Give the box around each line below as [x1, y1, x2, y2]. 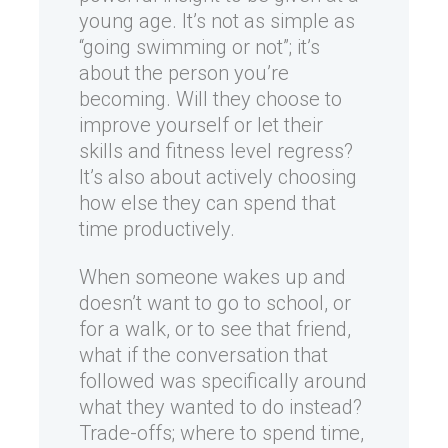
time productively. [79, 217, 235, 242]
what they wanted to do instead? [79, 395, 362, 420]
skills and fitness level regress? [79, 139, 353, 164]
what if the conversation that [79, 343, 328, 368]
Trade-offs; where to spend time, [79, 421, 364, 446]
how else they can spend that [79, 191, 336, 216]
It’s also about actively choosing [79, 165, 357, 190]
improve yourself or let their [79, 113, 323, 138]
